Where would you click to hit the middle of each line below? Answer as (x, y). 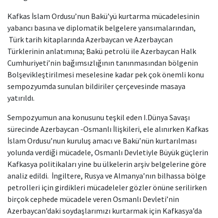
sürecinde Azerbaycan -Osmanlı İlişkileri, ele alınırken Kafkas (108, 129)
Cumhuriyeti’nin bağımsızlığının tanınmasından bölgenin (103, 63)
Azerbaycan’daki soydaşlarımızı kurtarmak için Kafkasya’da (105, 210)
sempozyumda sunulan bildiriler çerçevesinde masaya (96, 86)
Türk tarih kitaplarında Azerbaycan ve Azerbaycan (90, 39)
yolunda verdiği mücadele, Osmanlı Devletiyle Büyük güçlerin (108, 152)
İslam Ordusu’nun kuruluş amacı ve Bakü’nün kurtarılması (102, 140)
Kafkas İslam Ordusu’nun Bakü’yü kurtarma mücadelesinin (103, 16)
